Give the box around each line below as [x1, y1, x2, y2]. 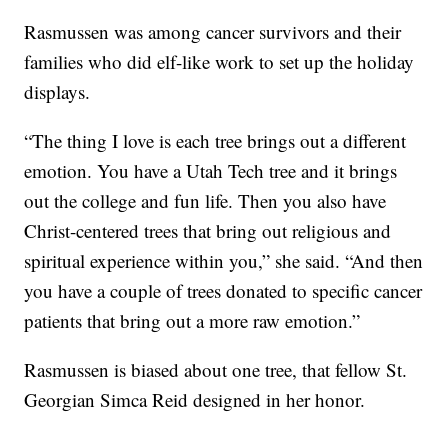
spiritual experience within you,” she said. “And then [24, 248, 424, 274]
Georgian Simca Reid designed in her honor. [24, 387, 366, 413]
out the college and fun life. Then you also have [24, 188, 387, 214]
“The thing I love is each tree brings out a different [24, 128, 407, 154]
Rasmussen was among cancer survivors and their [24, 19, 402, 45]
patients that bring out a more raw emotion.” [24, 308, 361, 334]
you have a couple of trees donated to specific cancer [24, 278, 423, 304]
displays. [24, 79, 91, 105]
